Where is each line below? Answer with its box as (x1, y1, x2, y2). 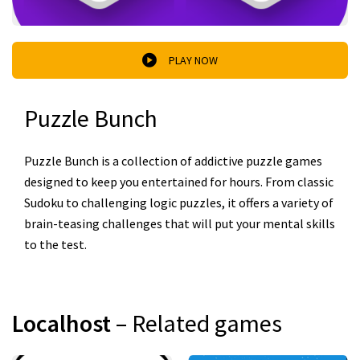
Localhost (12, 308, 116, 338)
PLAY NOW (169, 52, 218, 67)
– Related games (116, 308, 282, 338)
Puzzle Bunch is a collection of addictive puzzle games (24, 153, 322, 169)
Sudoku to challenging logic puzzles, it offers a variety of (24, 194, 333, 211)
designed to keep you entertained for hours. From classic (24, 174, 333, 190)
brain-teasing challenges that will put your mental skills (24, 215, 335, 231)
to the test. (24, 236, 87, 252)
